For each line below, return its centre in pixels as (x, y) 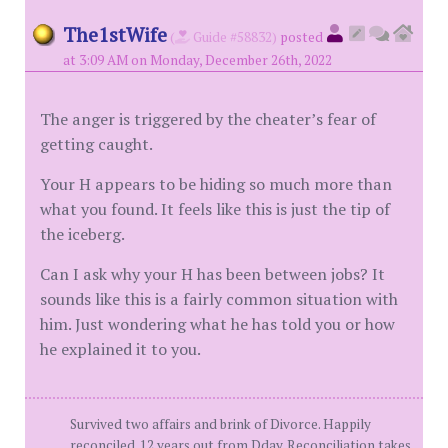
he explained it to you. (120, 349)
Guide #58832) (233, 37)
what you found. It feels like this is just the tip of (215, 209)
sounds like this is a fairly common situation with (219, 299)
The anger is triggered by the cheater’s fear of (208, 119)
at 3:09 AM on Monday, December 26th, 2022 (197, 60)
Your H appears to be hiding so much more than (216, 184)
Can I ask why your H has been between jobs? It (212, 274)
